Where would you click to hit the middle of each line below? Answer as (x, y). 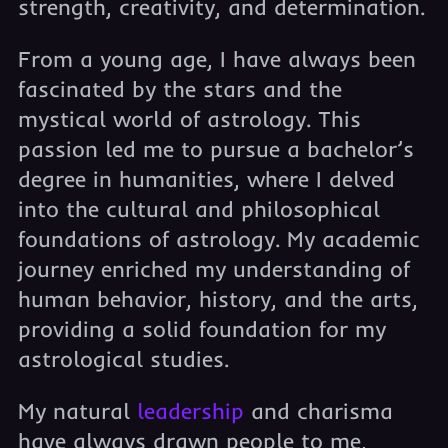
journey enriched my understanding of (213, 269)
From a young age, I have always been (216, 59)
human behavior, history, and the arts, (217, 299)
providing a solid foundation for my (201, 329)
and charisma (318, 411)
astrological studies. (123, 359)
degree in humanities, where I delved (206, 179)
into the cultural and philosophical (198, 209)
